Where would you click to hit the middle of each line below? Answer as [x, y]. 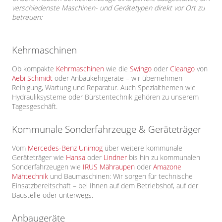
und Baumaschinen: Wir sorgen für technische [120, 176]
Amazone [167, 167]
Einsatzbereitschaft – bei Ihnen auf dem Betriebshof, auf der [105, 186]
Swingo [141, 69]
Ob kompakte [34, 69]
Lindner [115, 158]
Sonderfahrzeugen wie [47, 167]
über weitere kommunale [142, 148]
